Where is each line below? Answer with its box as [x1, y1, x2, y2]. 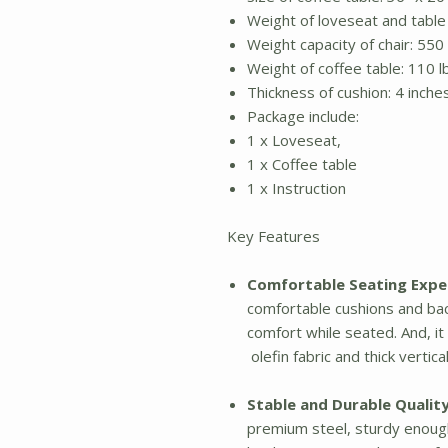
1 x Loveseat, [247, 130, 341, 150]
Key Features [227, 226, 320, 246]
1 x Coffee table [247, 154, 357, 174]
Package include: [247, 106, 359, 126]
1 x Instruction [247, 178, 346, 198]
